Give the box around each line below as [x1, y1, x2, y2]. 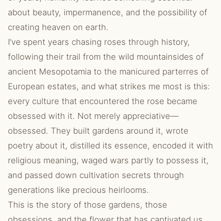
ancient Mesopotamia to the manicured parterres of [8, 67, 209, 76]
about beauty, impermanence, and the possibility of [8, 7, 207, 17]
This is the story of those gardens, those [8, 200, 167, 210]
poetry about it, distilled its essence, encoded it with [8, 141, 213, 150]
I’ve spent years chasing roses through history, [8, 37, 190, 47]
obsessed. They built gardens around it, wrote [8, 126, 188, 136]
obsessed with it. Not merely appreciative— [8, 111, 179, 121]
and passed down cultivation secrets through [8, 170, 184, 180]
